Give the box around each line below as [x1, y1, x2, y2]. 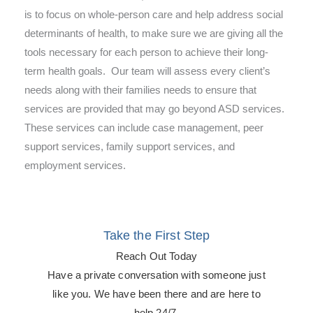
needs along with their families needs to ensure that [24, 84, 256, 96]
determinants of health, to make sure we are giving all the [24, 27, 283, 39]
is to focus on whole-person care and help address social [24, 8, 283, 20]
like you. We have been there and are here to [52, 288, 261, 300]
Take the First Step [103, 228, 210, 242]
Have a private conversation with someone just [48, 269, 265, 281]
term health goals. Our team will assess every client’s [24, 65, 270, 77]
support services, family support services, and [24, 140, 235, 152]
